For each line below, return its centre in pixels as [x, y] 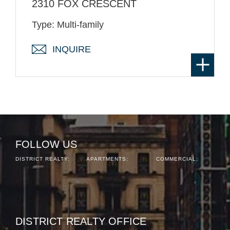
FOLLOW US [46, 145]
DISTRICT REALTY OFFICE [81, 222]
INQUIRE [71, 50]
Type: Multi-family [68, 25]
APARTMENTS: [107, 159]
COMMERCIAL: [177, 159]
